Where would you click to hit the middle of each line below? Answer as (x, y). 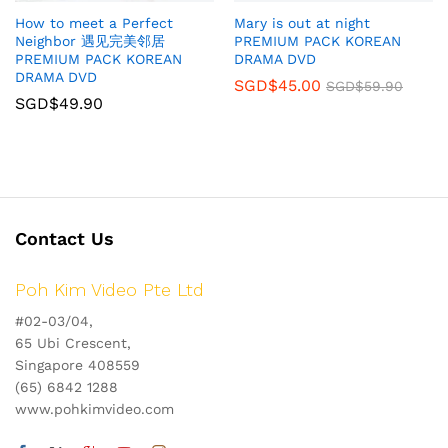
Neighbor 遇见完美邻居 (90, 41)
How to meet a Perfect (94, 23)
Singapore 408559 (77, 365)
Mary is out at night (302, 23)
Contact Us (64, 239)
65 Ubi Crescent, (73, 343)
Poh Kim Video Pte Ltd (109, 290)
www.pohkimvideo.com (94, 409)
